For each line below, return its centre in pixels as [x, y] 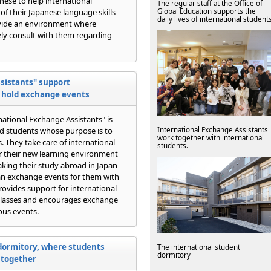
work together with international [211, 138]
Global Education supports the [207, 11]
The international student [199, 247]
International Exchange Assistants [213, 130]
